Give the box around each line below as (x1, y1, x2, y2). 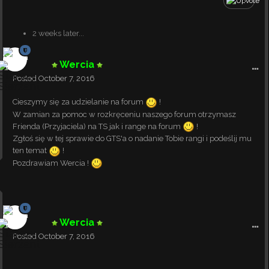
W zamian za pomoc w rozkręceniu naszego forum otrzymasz (13, 109, 236, 119)
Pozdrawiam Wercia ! (13, 158, 91, 168)
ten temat (13, 146, 49, 156)
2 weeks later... (32, 28, 84, 38)
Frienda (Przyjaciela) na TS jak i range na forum (13, 121, 183, 131)
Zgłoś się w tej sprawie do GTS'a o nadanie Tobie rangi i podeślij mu (13, 134, 252, 144)
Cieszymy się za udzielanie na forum (13, 97, 145, 106)
